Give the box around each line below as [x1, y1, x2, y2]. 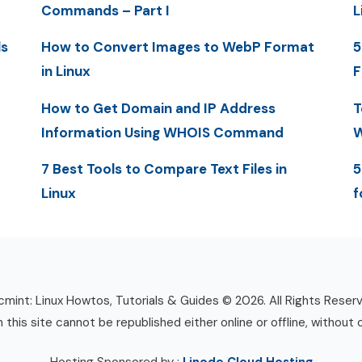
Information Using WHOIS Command [40, 123, 284, 141]
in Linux [40, 62, 90, 81]
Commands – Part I [40, 2, 170, 20]
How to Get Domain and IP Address [40, 99, 276, 117]
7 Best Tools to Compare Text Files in [40, 159, 287, 178]
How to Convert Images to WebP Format [40, 38, 314, 57]
